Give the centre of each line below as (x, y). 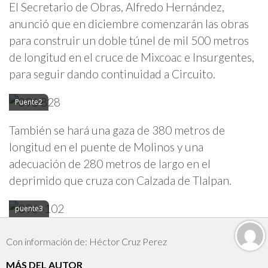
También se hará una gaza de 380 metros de (117, 130)
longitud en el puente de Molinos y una (106, 147)
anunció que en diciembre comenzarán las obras (129, 23)
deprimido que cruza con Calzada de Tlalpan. (120, 181)
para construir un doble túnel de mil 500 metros (129, 40)
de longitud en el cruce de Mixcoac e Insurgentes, (132, 57)
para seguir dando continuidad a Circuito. (112, 74)
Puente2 (29, 102)
